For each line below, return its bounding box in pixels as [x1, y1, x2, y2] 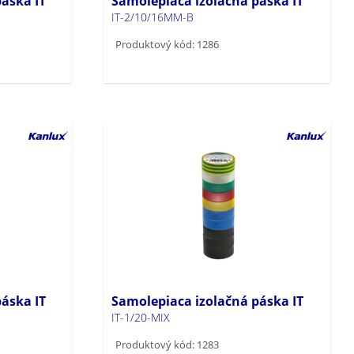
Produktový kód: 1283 [115, 337, 220, 352]
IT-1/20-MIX [111, 309, 171, 325]
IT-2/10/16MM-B [111, 9, 194, 24]
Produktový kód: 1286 [115, 36, 220, 51]
